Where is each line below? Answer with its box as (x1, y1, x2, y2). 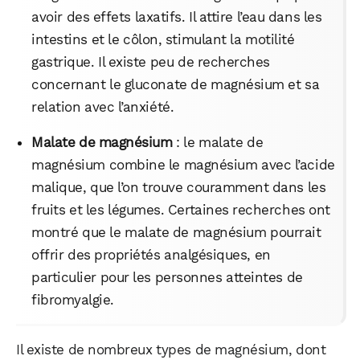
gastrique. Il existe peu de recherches (31, 53, 270, 70)
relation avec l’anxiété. (31, 98, 174, 115)
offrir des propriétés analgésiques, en (31, 246, 271, 263)
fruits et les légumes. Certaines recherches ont (31, 201, 330, 218)
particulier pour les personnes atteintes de (31, 268, 303, 285)
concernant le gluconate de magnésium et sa (31, 76, 320, 92)
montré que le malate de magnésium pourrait (31, 223, 321, 240)
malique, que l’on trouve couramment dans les (31, 178, 326, 195)
